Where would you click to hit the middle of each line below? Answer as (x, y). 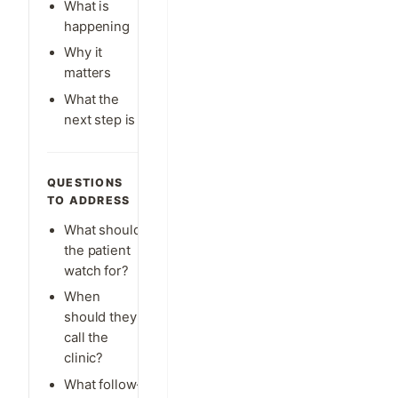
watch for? (96, 271)
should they (100, 318)
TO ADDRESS (89, 200)
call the (86, 338)
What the (92, 99)
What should (103, 230)
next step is (100, 119)
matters (88, 73)
